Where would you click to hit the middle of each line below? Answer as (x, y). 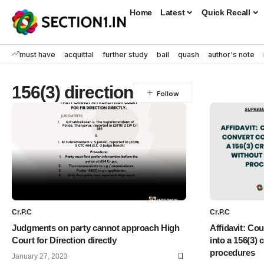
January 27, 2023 (40, 257)
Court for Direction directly (64, 240)
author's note (231, 54)
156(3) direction (73, 93)
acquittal (79, 54)
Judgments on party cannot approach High (96, 228)
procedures (232, 253)
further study (125, 54)
